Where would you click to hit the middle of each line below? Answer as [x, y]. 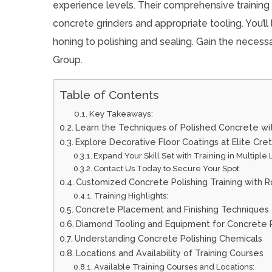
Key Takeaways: [121, 113]
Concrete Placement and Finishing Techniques [172, 209]
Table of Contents [109, 94]
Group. [68, 59]
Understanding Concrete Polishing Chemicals [168, 238]
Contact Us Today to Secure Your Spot [167, 168]
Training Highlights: [131, 195]
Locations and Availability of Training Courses [169, 253]
